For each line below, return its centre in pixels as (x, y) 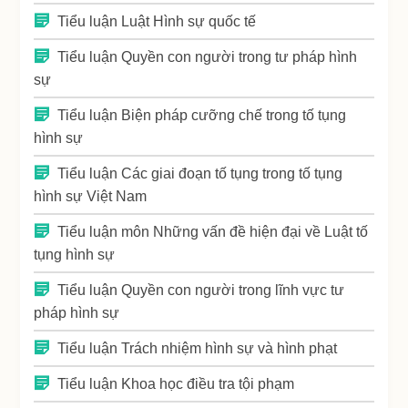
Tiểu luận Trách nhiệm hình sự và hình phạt (198, 349)
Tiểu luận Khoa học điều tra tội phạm (176, 384)
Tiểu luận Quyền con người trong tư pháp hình (208, 57)
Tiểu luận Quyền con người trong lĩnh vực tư (201, 291)
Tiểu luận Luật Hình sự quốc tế (157, 22)
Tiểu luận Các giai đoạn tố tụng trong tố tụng (200, 174)
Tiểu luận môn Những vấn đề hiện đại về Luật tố (213, 232)
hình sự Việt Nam (91, 197)
